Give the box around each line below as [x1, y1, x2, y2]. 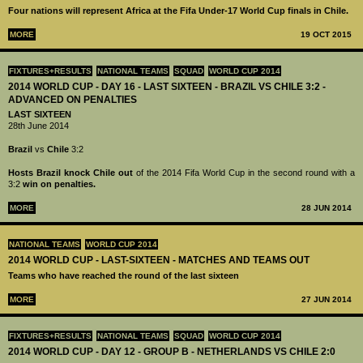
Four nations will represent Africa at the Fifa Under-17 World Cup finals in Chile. [8, 6, 348, 15]
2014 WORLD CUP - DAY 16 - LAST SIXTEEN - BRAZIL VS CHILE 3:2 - [8, 80, 326, 92]
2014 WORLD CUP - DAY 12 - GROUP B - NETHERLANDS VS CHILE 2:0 [8, 345, 335, 357]
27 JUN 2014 [301, 294, 352, 304]
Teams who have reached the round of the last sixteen [8, 270, 239, 280]
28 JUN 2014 [301, 203, 352, 213]
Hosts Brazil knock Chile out [8, 168, 133, 178]
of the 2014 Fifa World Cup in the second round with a [133, 168, 355, 178]
